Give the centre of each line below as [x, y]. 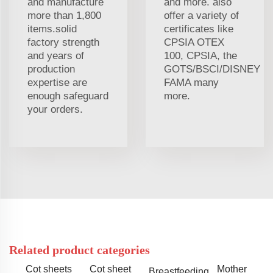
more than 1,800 [64, 15]
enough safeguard [68, 96]
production [51, 69]
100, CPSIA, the [200, 55]
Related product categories [80, 250]
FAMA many [191, 82]
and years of [56, 55]
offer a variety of [201, 15]
